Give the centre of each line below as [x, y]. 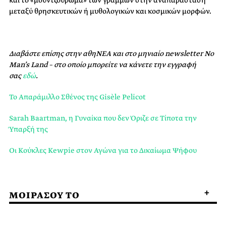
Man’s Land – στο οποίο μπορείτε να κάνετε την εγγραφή [103, 65]
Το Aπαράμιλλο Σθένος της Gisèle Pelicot [77, 97]
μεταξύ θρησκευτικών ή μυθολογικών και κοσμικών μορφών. [110, 11]
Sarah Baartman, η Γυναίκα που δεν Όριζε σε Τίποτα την [103, 118]
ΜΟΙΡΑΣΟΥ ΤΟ [44, 196]
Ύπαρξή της [29, 129]
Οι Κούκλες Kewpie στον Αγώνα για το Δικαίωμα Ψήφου [103, 151]
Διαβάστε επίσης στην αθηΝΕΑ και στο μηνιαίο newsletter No [111, 54]
